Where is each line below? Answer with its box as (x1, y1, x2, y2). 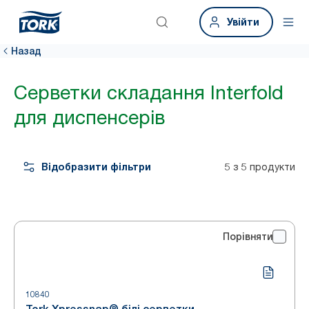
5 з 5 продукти (225, 161, 295, 172)
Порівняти (223, 231, 272, 242)
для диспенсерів (14, 106, 165, 129)
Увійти (227, 16, 259, 28)
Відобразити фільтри (41, 161, 151, 172)
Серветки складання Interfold (14, 81, 283, 104)
